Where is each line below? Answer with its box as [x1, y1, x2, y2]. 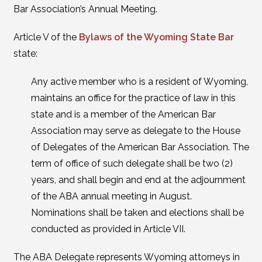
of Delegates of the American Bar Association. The [30, 142, 249, 153]
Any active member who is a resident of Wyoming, [30, 76, 248, 87]
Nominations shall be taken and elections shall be [30, 207, 244, 218]
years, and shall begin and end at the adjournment [30, 174, 246, 185]
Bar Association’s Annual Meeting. [13, 4, 157, 15]
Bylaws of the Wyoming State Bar [78, 32, 234, 43]
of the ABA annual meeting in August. [30, 191, 194, 202]
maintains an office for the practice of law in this [30, 92, 236, 104]
